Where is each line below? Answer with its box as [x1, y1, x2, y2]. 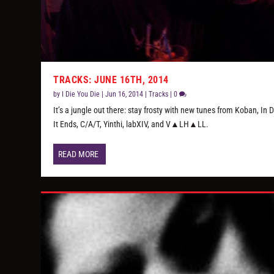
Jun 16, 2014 [105, 90, 144, 99]
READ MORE [58, 149, 99, 160]
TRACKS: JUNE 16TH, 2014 [53, 74, 169, 86]
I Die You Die [62, 90, 100, 99]
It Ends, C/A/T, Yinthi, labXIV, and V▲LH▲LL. [53, 119, 209, 130]
